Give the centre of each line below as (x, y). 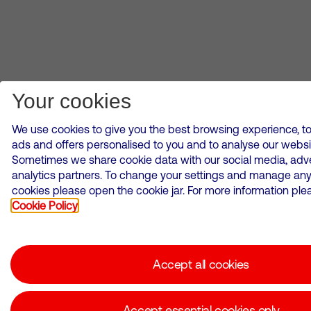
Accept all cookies (201, 264)
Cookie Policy (45, 205)
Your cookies (72, 101)
